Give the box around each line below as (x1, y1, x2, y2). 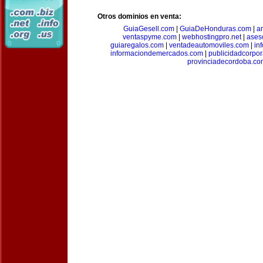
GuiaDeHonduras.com (179, 25, 251, 33)
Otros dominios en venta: (97, 12, 181, 21)
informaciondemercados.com (110, 49, 203, 58)
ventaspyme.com (123, 33, 177, 41)
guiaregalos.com (110, 41, 164, 49)
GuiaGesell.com (123, 25, 174, 33)
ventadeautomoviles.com (168, 41, 249, 49)
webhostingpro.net (182, 33, 241, 41)
